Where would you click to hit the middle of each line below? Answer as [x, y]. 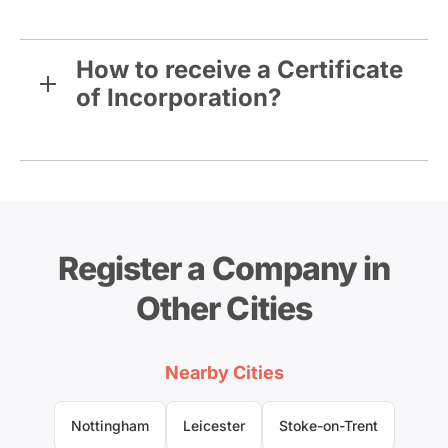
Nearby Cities [224, 373]
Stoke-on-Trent [328, 426]
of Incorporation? [178, 98]
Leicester [213, 426]
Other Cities [224, 309]
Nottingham [109, 426]
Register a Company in [224, 269]
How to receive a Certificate [239, 70]
